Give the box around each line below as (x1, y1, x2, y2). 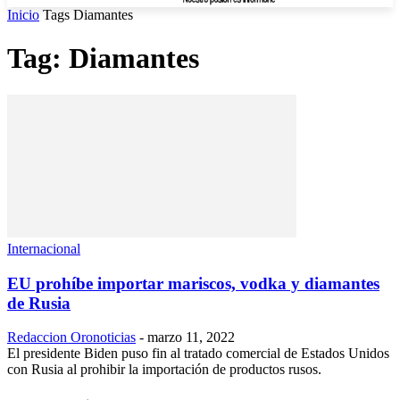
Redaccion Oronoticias (7, 329, 136, 346)
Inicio (7, 7, 39, 22)
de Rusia (7, 293, 71, 312)
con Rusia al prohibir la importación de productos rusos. (7, 362, 321, 378)
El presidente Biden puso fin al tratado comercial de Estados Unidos (7, 346, 389, 362)
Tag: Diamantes (7, 42, 199, 75)
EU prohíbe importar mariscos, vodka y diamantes (7, 273, 379, 293)
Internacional (7, 240, 80, 256)
